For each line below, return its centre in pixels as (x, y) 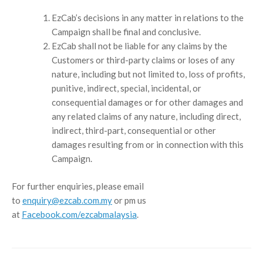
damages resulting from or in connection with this (147, 145)
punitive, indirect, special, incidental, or (126, 88)
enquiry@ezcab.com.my (67, 200)
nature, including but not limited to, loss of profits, (148, 74)
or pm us (129, 200)
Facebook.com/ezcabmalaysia (79, 214)
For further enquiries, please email (78, 186)
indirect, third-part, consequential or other (134, 131)
